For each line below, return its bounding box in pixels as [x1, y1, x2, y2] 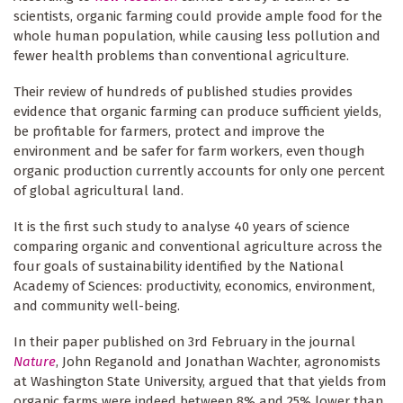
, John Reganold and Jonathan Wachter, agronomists [56, 353, 381, 370]
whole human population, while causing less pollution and [13, 27, 381, 44]
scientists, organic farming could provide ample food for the [13, 7, 382, 24]
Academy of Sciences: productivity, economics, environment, [13, 277, 375, 294]
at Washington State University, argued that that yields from [13, 372, 386, 390]
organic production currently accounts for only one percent [13, 162, 385, 179]
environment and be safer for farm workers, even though [13, 142, 364, 159]
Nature [13, 353, 56, 370]
